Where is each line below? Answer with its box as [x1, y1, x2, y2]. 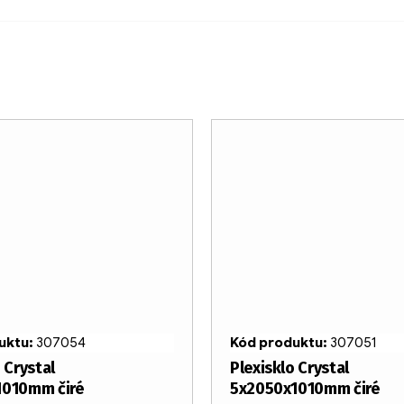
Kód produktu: [230, 335, 330, 352]
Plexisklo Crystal [230, 358, 349, 379]
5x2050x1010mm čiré [230, 379, 380, 399]
